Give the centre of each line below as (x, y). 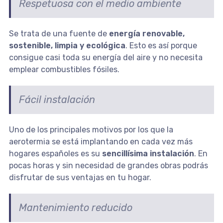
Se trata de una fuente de (58, 33)
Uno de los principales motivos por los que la (91, 129)
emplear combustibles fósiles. (64, 69)
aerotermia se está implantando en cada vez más (101, 141)
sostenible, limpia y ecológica (67, 45)
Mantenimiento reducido (75, 207)
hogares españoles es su (55, 153)
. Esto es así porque (161, 45)
